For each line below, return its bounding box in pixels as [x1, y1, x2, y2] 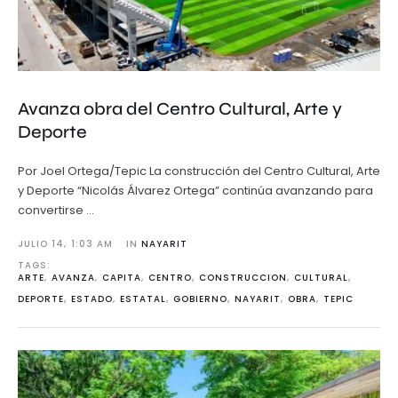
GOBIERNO [173, 292, 227, 306]
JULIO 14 [18, 237, 64, 251]
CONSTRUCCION [199, 271, 287, 285]
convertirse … [18, 202, 94, 219]
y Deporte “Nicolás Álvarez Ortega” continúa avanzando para [18, 182, 373, 200]
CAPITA [102, 271, 141, 285]
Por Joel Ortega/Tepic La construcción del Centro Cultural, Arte [18, 163, 380, 180]
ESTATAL [120, 292, 166, 306]
